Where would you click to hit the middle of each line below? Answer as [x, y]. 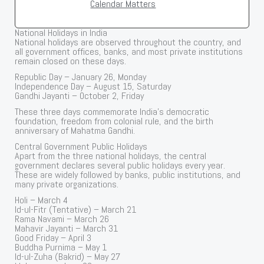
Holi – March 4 [42, 200]
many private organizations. [67, 184]
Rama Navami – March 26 [62, 219]
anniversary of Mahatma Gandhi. [75, 131]
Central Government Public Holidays [81, 147]
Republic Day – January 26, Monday [81, 77]
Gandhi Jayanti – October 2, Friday [80, 96]
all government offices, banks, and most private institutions [129, 51]
